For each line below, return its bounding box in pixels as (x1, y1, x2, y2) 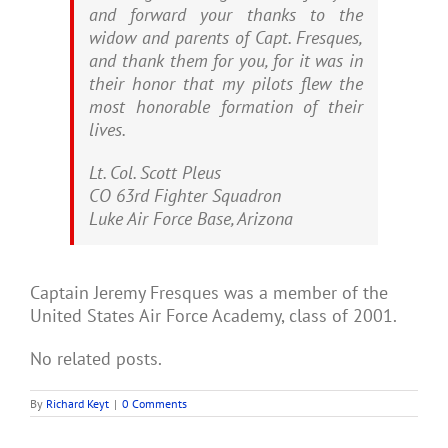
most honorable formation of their (89, 95, 363, 118)
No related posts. (30, 347, 162, 370)
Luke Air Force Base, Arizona (89, 207, 293, 230)
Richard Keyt (46, 396, 109, 411)
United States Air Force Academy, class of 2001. (30, 304, 397, 327)
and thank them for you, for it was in (89, 49, 363, 72)
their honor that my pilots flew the (89, 72, 363, 95)
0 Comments (122, 396, 187, 411)
